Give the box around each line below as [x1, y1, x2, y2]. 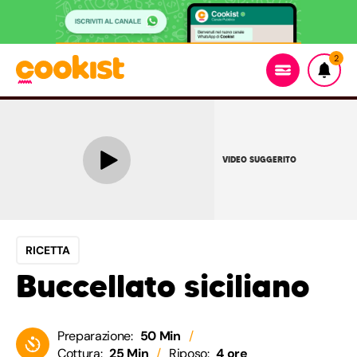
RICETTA [25, 243, 70, 258]
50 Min [139, 328, 181, 345]
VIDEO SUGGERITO [222, 154, 296, 165]
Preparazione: [57, 328, 133, 345]
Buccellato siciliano [16, 266, 309, 307]
